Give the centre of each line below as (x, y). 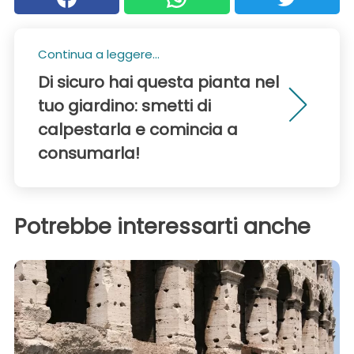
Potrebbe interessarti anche (162, 226)
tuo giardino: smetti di (124, 105)
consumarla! (89, 153)
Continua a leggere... (99, 54)
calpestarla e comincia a (138, 129)
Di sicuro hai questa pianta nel (158, 82)
